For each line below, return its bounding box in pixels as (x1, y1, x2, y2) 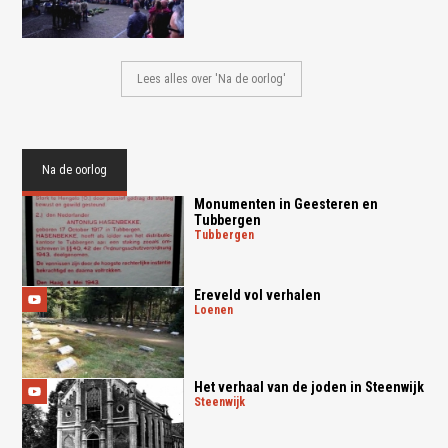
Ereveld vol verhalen (193, 287, 321, 304)
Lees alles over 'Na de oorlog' (137, 71, 287, 86)
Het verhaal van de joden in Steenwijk (193, 379, 424, 396)
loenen (199, 303, 233, 318)
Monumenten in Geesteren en (193, 195, 378, 212)
